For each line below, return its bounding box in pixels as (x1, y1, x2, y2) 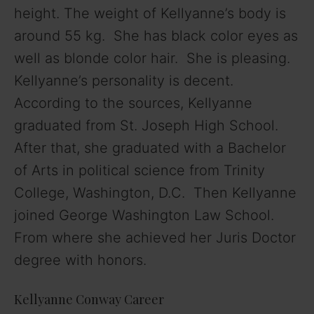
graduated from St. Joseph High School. (14, 117, 278, 135)
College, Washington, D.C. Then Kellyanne (14, 184, 296, 202)
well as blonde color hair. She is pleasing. (14, 50, 290, 67)
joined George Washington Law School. (14, 207, 274, 224)
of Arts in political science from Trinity (14, 162, 265, 179)
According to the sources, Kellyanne (14, 95, 252, 112)
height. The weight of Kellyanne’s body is (14, 5, 286, 22)
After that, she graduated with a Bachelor (14, 139, 286, 157)
